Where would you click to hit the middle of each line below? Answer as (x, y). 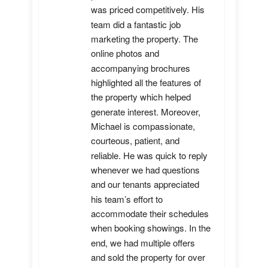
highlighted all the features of (146, 83)
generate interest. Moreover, (146, 111)
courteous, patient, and (135, 141)
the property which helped (141, 97)
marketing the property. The (144, 39)
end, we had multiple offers (143, 242)
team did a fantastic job (136, 24)
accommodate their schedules (150, 214)
